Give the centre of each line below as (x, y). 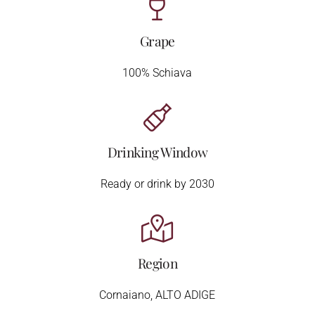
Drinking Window (157, 152)
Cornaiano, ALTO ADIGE (157, 295)
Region (157, 263)
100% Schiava (157, 73)
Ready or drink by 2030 (157, 184)
